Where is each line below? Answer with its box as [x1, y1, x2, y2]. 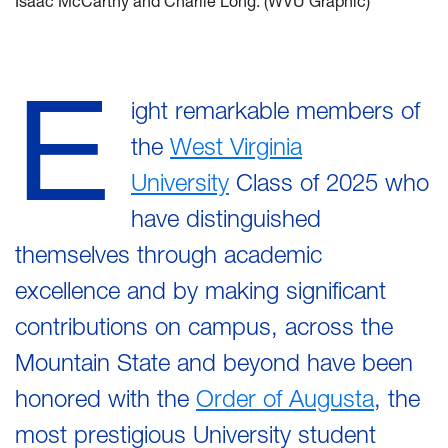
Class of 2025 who [229, 167, 429, 197]
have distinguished [131, 203, 321, 233]
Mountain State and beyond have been [15, 347, 413, 377]
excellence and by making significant [15, 275, 386, 305]
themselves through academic [15, 239, 322, 269]
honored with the [15, 383, 196, 413]
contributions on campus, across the [15, 311, 393, 341]
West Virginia [170, 131, 302, 161]
